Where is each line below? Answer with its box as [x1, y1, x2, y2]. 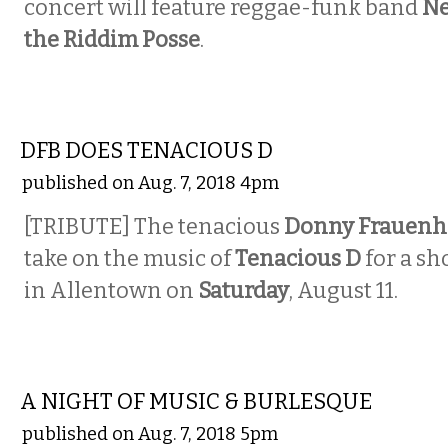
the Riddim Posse [24, 27, 200, 53]
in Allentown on [24, 278, 198, 304]
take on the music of [24, 246, 235, 272]
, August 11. [289, 278, 398, 304]
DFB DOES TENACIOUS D [20, 138, 273, 164]
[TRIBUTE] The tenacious [24, 214, 284, 240]
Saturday [198, 278, 289, 304]
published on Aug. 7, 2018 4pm [22, 172, 279, 194]
